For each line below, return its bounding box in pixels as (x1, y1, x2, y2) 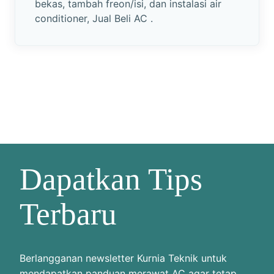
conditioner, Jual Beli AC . (35, 12, 153, 24)
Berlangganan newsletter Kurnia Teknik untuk (20, 251, 227, 264)
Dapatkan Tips (20, 161, 202, 196)
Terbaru (20, 196, 117, 231)
